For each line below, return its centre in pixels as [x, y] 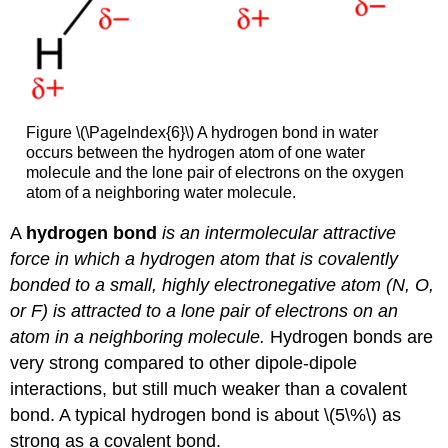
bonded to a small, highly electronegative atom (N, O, [222, 285]
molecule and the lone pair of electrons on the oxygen [214, 172]
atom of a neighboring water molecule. [160, 192]
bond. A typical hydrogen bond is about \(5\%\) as [206, 415]
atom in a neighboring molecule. [138, 337]
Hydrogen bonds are [349, 337]
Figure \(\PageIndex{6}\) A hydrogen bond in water [201, 132]
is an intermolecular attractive [277, 233]
